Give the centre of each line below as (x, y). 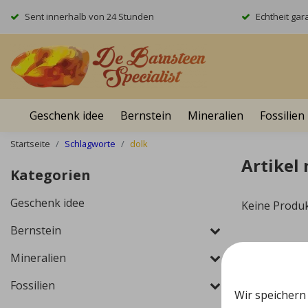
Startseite (30, 144)
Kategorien (51, 175)
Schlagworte (90, 144)
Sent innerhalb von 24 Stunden (89, 16)
